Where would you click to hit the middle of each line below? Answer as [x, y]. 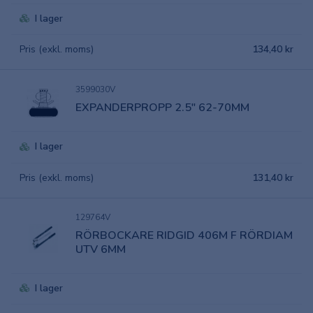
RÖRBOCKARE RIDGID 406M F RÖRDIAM [184, 235]
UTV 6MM [101, 249]
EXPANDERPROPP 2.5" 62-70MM [162, 107]
